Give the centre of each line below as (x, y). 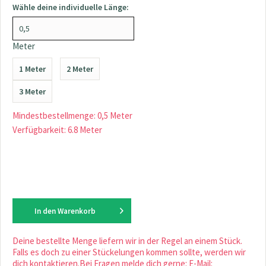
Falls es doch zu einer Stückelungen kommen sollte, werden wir (129, 252)
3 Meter (32, 91)
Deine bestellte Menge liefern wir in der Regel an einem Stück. (127, 241)
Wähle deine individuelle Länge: (71, 7)
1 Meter (32, 69)
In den (45, 211)
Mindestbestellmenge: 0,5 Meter (72, 115)
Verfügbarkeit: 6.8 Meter (57, 130)
